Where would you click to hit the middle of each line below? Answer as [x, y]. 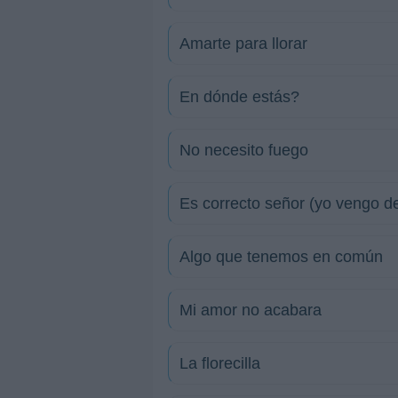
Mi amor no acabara [251, 310]
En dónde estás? [239, 97]
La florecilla [220, 363]
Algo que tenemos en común [281, 257]
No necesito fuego [244, 150]
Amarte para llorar [243, 44]
